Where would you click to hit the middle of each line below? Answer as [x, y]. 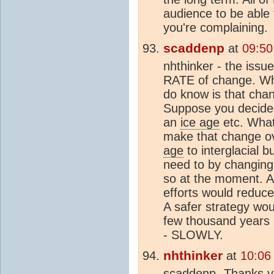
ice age [200, 122]
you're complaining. [216, 27]
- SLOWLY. [193, 235]
